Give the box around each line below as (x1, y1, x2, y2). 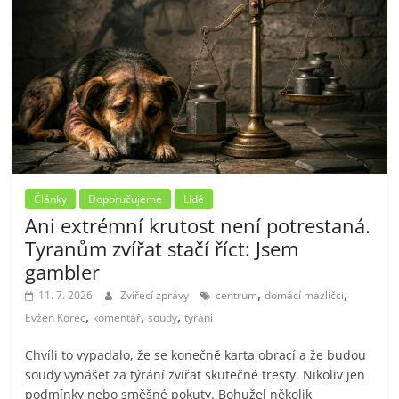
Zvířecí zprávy (120, 287, 192, 303)
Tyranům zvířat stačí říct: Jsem (25, 234, 299, 262)
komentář (93, 309, 142, 325)
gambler (25, 257, 101, 285)
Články (34, 191, 68, 207)
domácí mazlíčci (265, 287, 345, 303)
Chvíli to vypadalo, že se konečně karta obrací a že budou (25, 346, 367, 363)
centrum (216, 287, 258, 303)
